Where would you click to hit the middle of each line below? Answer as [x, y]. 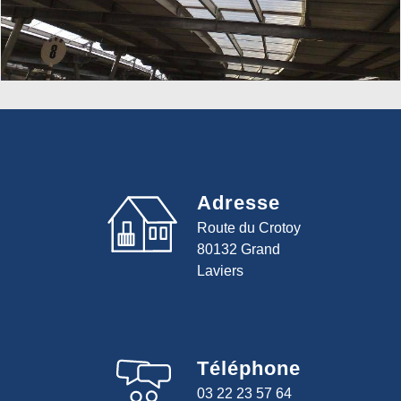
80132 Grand [239, 250]
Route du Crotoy [249, 228]
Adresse [239, 203]
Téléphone [249, 369]
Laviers [220, 271]
